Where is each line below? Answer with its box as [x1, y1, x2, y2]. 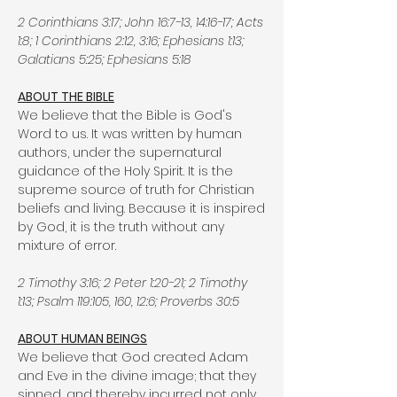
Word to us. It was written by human [18, 125, 242, 143]
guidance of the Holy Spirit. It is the [18, 162, 233, 180]
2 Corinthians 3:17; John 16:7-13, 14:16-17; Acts [18, 13, 263, 31]
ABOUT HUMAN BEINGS [18, 330, 147, 347]
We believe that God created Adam [18, 348, 248, 366]
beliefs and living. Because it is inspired [18, 199, 265, 217]
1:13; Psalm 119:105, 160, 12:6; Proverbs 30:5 [18, 292, 239, 310]
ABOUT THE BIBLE [18, 88, 114, 105]
